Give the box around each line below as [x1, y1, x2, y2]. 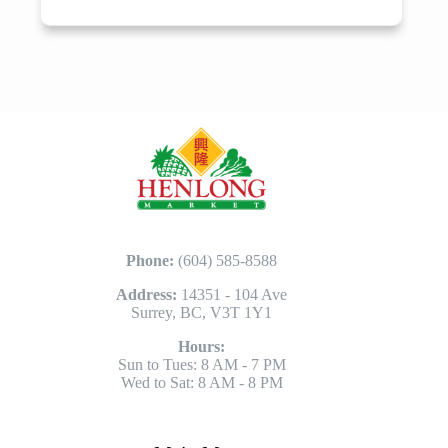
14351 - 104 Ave [177, 286, 288, 304]
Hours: [178, 338, 226, 356]
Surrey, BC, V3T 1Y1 [131, 304, 273, 322]
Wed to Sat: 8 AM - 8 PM [120, 374, 283, 392]
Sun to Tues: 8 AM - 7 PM [117, 356, 286, 374]
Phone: [126, 252, 179, 270]
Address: [116, 286, 178, 304]
